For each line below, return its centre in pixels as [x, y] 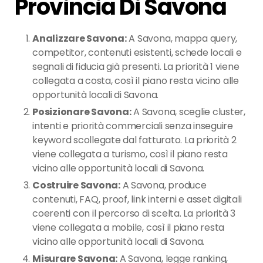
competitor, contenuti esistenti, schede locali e [137, 52]
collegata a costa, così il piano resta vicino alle [136, 80]
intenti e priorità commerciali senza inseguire [133, 126]
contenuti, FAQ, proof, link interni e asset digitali [137, 199]
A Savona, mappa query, [182, 38]
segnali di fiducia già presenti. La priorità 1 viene [136, 66]
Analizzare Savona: [80, 38]
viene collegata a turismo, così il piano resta [130, 154]
